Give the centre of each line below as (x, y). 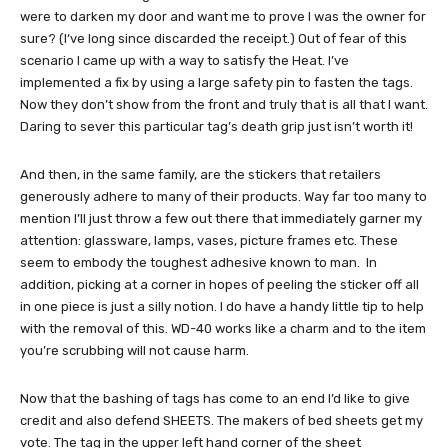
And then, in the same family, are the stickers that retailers (200, 174)
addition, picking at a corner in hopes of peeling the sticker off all (219, 284)
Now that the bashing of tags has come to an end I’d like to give (215, 398)
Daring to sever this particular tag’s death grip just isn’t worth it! (216, 126)
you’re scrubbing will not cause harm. (134, 350)
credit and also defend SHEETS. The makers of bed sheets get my (221, 420)
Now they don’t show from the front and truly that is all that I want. (224, 104)
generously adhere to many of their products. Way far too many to (223, 196)
